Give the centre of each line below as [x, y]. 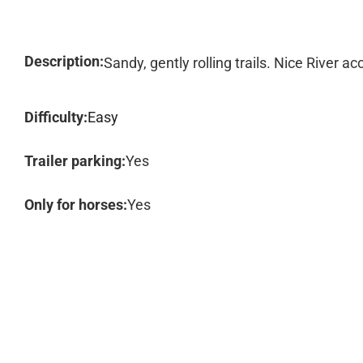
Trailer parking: [75, 161]
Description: [64, 61]
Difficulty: [56, 117]
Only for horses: [76, 205]
